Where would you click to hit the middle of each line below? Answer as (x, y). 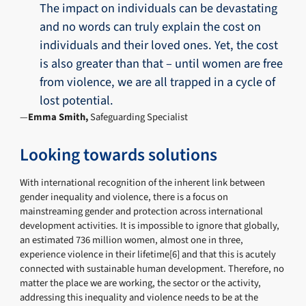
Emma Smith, (59, 117)
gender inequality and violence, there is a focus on (124, 197)
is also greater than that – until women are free (162, 64)
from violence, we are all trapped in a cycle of (158, 82)
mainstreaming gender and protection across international (142, 212)
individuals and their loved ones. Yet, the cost (159, 45)
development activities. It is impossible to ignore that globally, (150, 226)
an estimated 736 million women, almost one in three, (132, 240)
